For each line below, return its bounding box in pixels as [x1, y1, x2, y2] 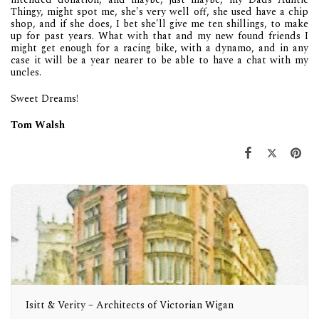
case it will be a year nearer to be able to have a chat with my [11, 52, 308, 68]
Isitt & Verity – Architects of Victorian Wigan [26, 297, 234, 313]
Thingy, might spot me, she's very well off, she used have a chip [11, 4, 308, 19]
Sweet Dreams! [11, 90, 78, 106]
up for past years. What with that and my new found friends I [11, 28, 308, 43]
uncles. [11, 64, 41, 80]
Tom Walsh [11, 117, 65, 132]
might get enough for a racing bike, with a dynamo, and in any [11, 40, 308, 56]
